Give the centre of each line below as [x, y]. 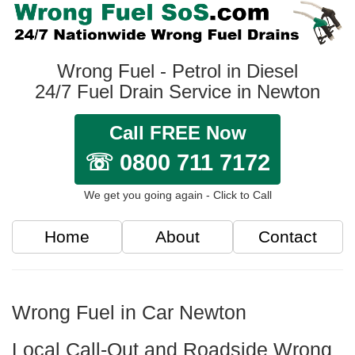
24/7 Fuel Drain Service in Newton [177, 92]
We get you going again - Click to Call [177, 195]
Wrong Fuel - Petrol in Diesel [177, 71]
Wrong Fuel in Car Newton [129, 313]
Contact [288, 237]
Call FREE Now [177, 133]
